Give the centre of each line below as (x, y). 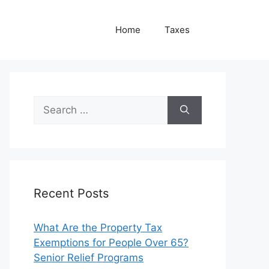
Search (50, 103)
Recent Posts (71, 193)
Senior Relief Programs (89, 258)
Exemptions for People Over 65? (111, 243)
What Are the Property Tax (98, 228)
